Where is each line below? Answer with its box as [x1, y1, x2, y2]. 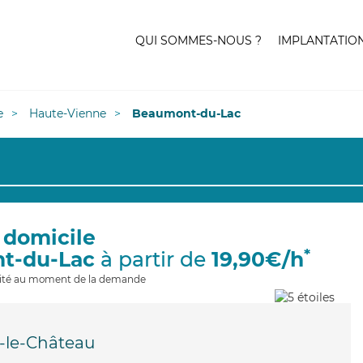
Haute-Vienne [29, 106, 106, 121]
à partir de [94, 247, 211, 271]
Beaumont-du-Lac [132, 106, 241, 121]
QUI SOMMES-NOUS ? [135, 33, 262, 48]
